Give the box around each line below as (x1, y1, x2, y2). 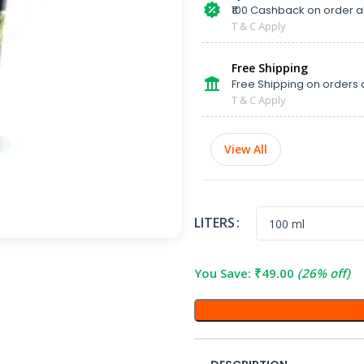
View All (224, 141, 267, 157)
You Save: (194, 265, 254, 281)
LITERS (194, 214, 235, 232)
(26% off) (297, 265, 350, 281)
